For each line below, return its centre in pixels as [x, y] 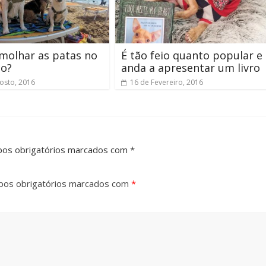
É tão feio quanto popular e [192, 55]
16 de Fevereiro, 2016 [167, 82]
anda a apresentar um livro [191, 67]
